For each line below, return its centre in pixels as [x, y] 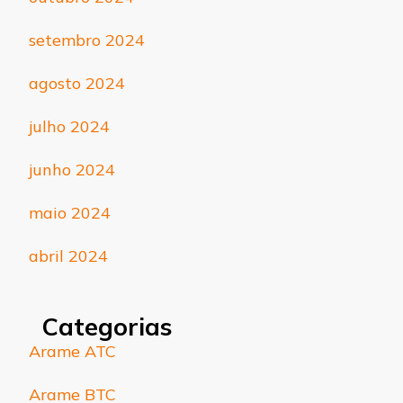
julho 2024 [69, 126]
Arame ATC [72, 351]
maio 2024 [70, 212]
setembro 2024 [87, 40]
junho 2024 [72, 169]
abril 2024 [68, 255]
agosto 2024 [77, 83]
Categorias [107, 326]
